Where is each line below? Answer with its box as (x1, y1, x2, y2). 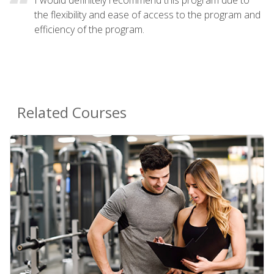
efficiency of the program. (34, 22, 144, 36)
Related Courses (17, 102, 127, 122)
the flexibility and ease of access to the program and (34, 7, 261, 21)
